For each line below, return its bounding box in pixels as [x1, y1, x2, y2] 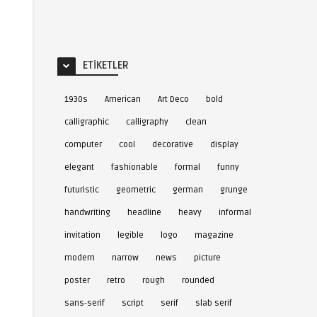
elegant [64, 162, 94, 173]
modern [64, 253, 95, 263]
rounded [182, 275, 214, 286]
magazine [195, 230, 234, 241]
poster [64, 275, 90, 286]
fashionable [111, 162, 158, 173]
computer [64, 139, 102, 150]
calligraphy [126, 117, 168, 127]
